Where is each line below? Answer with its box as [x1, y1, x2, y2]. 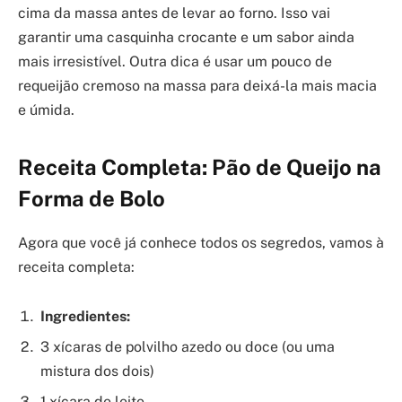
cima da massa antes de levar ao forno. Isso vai [18, 4, 330, 22]
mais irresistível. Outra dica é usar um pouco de [18, 53, 332, 71]
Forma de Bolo [18, 185, 165, 211]
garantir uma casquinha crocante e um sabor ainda [18, 29, 354, 47]
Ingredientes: [40, 308, 130, 326]
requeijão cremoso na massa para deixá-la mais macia [18, 77, 377, 95]
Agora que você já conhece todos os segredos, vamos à [18, 233, 384, 251]
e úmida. [18, 101, 74, 119]
